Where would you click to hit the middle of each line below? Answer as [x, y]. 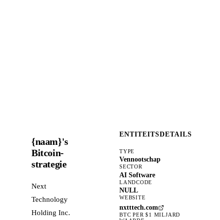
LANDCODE [136, 182]
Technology [50, 199]
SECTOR [131, 167]
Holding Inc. [51, 212]
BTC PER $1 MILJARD [150, 214]
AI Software [137, 175]
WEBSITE [133, 197]
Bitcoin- [48, 152]
